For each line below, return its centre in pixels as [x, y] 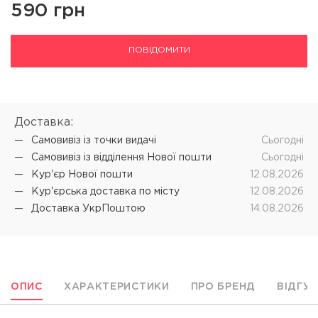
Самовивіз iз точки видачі [94, 141]
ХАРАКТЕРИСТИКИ [116, 287]
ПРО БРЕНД [223, 287]
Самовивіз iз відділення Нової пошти [121, 158]
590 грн [48, 11]
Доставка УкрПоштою [88, 209]
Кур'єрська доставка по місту [105, 192]
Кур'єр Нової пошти [82, 175]
